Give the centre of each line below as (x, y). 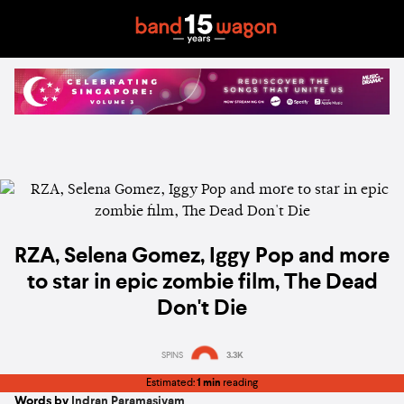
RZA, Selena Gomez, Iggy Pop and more (202, 257)
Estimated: (171, 383)
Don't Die (202, 310)
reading (239, 383)
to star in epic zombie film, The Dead (202, 284)
